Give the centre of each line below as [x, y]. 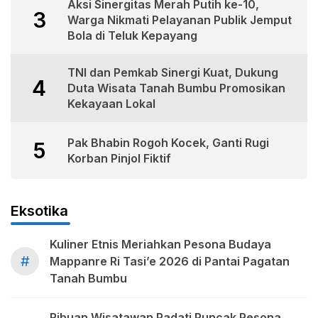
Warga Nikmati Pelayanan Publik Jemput [180, 20]
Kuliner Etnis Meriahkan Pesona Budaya [160, 245]
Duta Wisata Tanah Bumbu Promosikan [176, 88]
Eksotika [39, 211]
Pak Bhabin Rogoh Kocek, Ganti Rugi [168, 143]
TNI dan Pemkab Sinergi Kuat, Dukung [173, 73]
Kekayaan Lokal [111, 104]
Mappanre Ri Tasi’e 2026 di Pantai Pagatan [170, 262]
